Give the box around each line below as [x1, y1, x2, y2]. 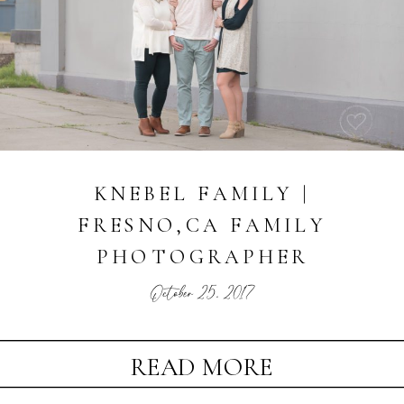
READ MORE [130, 352, 273, 383]
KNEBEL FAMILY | [93, 180, 311, 207]
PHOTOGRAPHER [96, 243, 308, 270]
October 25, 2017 [150, 281, 254, 306]
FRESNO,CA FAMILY [77, 212, 327, 238]
